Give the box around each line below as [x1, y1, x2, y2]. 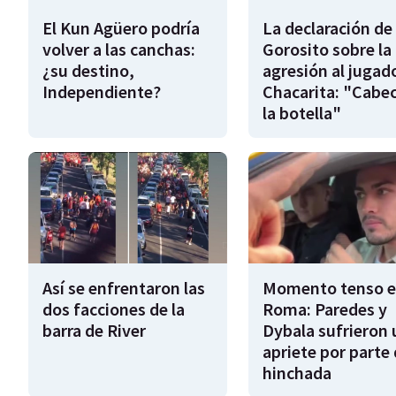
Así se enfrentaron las [42, 277, 205, 300]
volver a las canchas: [42, 37, 195, 60]
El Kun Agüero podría [42, 16, 200, 39]
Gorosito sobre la [262, 37, 392, 60]
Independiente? [42, 80, 161, 103]
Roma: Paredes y [262, 298, 387, 321]
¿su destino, [42, 58, 134, 81]
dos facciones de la [42, 298, 185, 321]
